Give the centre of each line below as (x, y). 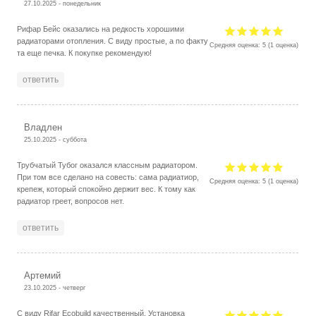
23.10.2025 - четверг (55, 287)
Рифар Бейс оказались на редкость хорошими (101, 29)
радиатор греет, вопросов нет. (71, 201)
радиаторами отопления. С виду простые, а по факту (113, 41)
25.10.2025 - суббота (56, 139)
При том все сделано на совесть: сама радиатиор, (108, 177)
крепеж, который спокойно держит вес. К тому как (107, 189)
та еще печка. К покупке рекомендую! (85, 53)
